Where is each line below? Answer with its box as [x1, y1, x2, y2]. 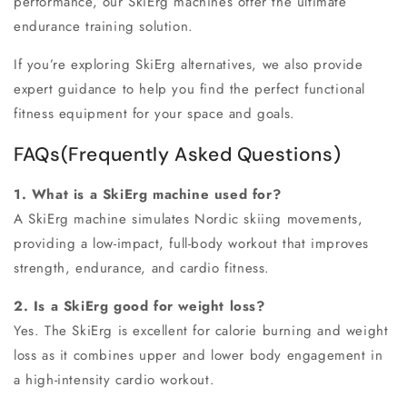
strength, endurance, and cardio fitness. [14, 258, 271, 279]
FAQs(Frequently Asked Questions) [14, 141, 342, 167]
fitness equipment [14, 104, 128, 124]
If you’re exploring [14, 55, 135, 75]
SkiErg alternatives [135, 55, 253, 75]
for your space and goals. [127, 104, 295, 124]
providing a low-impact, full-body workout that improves [14, 233, 370, 254]
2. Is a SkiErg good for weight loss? [14, 296, 265, 317]
